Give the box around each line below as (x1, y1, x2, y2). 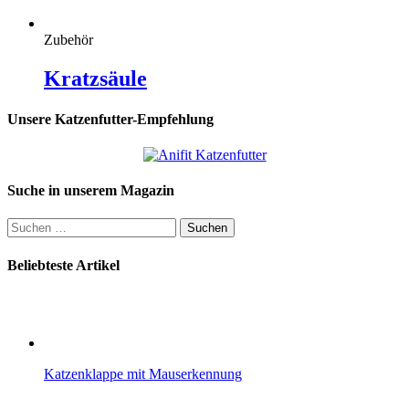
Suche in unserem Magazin (7, 183, 174, 199)
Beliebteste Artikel (7, 257, 120, 273)
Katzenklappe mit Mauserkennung (44, 365, 242, 382)
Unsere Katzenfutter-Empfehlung (7, 110, 214, 127)
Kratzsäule (44, 67, 147, 91)
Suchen (6, 217, 49, 234)
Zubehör (44, 32, 93, 48)
